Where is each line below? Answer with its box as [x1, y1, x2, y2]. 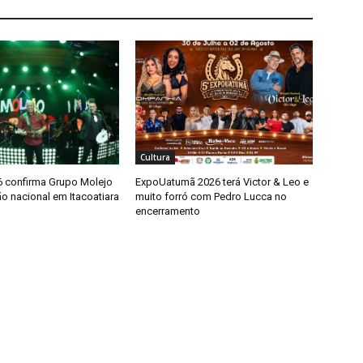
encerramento [135, 205, 201, 218]
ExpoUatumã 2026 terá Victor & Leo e [135, 176, 310, 189]
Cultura [140, 152, 171, 164]
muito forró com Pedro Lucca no [135, 190, 288, 203]
